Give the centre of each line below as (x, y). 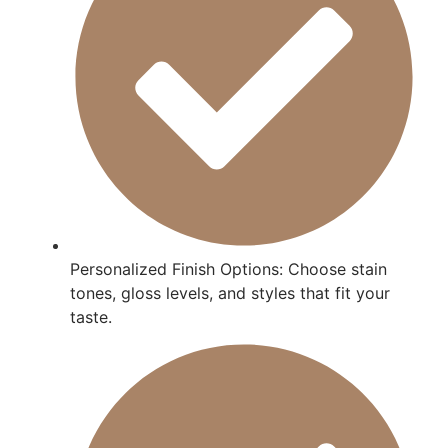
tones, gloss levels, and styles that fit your (230, 293)
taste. (91, 317)
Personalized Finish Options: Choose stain (228, 269)
